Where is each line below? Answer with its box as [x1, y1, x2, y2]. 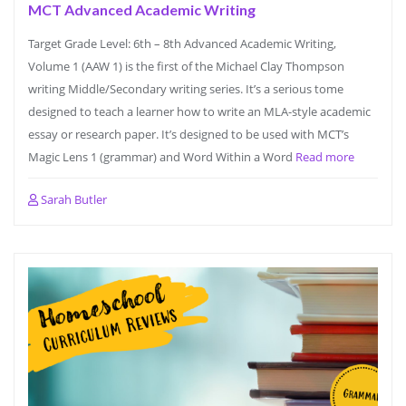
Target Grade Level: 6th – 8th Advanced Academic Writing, [28, 35, 336, 52]
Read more [295, 149, 354, 165]
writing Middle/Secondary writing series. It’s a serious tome [28, 81, 343, 97]
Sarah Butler [38, 191, 107, 208]
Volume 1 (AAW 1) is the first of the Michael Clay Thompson [28, 58, 344, 74]
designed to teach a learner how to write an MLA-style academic [28, 103, 371, 120]
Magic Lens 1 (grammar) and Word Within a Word [28, 149, 295, 165]
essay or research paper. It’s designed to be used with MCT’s [28, 126, 349, 142]
